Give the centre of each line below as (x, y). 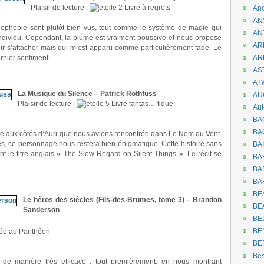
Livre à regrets (146, 8)
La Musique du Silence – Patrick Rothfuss (87, 94)
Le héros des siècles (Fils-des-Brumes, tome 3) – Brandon (122, 200)
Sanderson (41, 210)
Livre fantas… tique (141, 104)
